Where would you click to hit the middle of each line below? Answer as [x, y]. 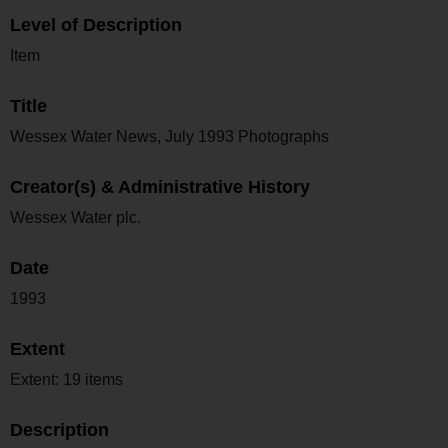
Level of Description [96, 24]
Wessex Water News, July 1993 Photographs [169, 136]
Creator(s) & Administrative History [160, 186]
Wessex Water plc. [75, 217]
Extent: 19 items [66, 379]
